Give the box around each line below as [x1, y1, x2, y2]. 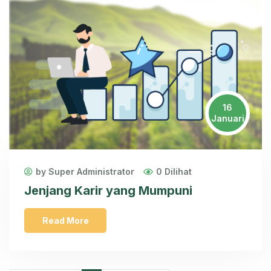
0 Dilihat [156, 166, 192, 177]
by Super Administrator [36, 166, 134, 177]
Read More [42, 215, 89, 226]
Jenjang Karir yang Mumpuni [24, 183, 192, 198]
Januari [211, 113, 244, 123]
